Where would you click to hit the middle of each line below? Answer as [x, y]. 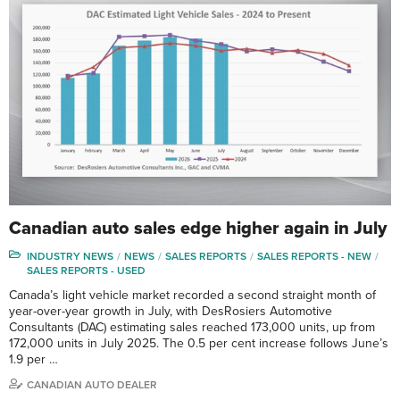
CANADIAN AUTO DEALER [92, 384]
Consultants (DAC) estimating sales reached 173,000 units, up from [192, 327]
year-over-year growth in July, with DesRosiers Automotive [171, 311]
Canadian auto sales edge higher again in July [198, 228]
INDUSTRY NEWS [70, 256]
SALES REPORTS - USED [86, 270]
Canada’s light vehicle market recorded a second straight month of [192, 295]
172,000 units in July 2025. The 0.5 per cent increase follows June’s [199, 343]
